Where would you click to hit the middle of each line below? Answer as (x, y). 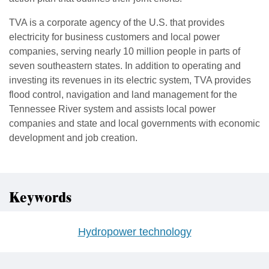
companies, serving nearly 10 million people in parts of (125, 52)
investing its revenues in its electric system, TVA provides (130, 80)
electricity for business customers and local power (114, 37)
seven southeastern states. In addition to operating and (125, 66)
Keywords (40, 198)
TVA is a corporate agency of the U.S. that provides (117, 23)
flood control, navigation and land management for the (123, 95)
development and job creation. (73, 138)
